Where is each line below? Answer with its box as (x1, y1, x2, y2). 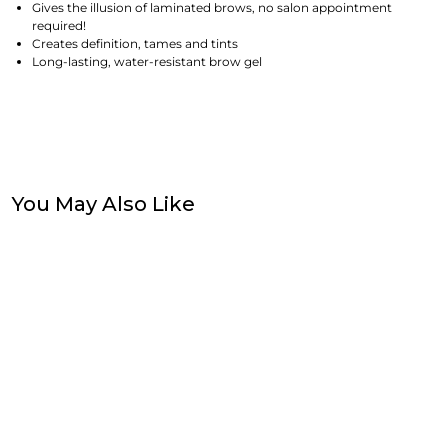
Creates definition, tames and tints (32, 36, 238, 51)
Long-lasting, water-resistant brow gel (32, 54, 262, 69)
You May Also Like (12, 192, 195, 216)
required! (32, 18, 86, 33)
